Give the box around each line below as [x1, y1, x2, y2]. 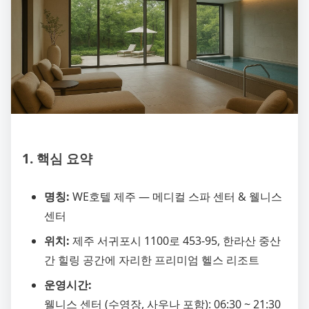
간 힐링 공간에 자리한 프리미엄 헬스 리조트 [44, 252, 259, 268]
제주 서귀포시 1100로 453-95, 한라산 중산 [70, 232, 281, 248]
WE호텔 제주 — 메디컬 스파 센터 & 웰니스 [70, 188, 282, 204]
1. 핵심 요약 [22, 148, 92, 168]
